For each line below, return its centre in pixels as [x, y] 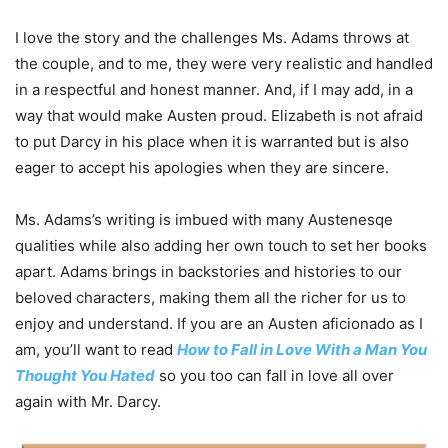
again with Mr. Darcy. [88, 402]
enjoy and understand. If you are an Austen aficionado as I [219, 324]
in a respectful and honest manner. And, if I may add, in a [214, 90]
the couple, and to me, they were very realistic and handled [224, 64]
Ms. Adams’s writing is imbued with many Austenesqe [204, 220]
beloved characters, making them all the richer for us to [210, 298]
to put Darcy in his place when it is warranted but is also [212, 142]
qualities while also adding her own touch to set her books [221, 246]
